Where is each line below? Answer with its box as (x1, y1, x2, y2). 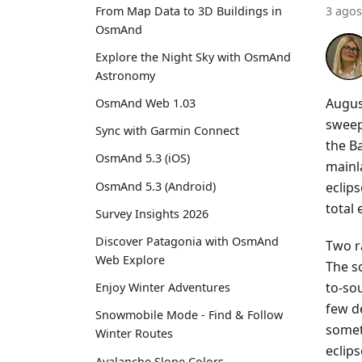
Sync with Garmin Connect (95, 123, 239, 139)
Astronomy (95, 67, 155, 83)
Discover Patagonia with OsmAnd (95, 234, 279, 250)
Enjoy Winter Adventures (95, 280, 230, 296)
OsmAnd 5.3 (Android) (95, 178, 216, 194)
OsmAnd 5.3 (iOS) (95, 150, 190, 166)
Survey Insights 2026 (95, 205, 208, 221)
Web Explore (95, 252, 165, 268)
